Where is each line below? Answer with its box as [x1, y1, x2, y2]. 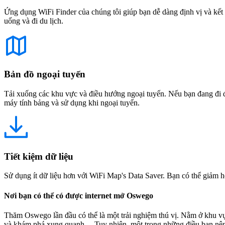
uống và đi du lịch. [4, 16, 63, 25]
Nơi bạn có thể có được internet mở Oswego [4, 191, 153, 200]
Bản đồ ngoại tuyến [4, 69, 85, 80]
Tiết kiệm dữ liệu [4, 151, 73, 162]
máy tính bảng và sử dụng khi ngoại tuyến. [4, 98, 140, 107]
